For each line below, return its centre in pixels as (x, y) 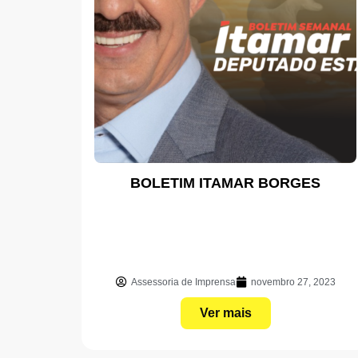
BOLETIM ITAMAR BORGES (225, 183)
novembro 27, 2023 (293, 282)
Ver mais (225, 312)
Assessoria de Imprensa (183, 282)
